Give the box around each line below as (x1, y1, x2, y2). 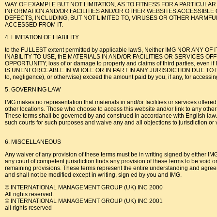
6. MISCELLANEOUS (5, 139, 61, 145)
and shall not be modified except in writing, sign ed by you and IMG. (5, 171, 182, 178)
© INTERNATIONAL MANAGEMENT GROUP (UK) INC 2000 (5, 184, 163, 191)
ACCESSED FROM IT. (5, 21, 63, 28)
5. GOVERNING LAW (5, 86, 61, 93)
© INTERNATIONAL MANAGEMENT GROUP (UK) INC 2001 (5, 198, 163, 204)
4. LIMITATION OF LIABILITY (5, 34, 79, 41)
